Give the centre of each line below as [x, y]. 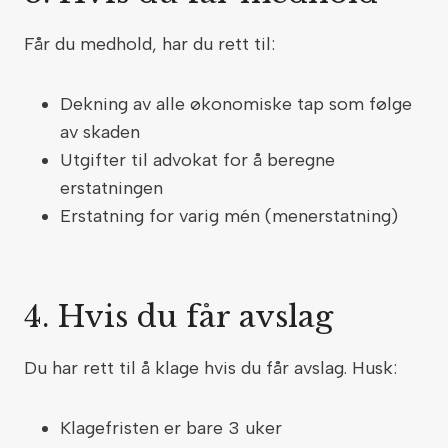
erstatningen [114, 188]
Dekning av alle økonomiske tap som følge [236, 104]
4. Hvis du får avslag [183, 316]
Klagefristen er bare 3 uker [173, 428]
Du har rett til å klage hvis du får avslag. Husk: [213, 368]
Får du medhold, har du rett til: [152, 44]
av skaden [102, 132]
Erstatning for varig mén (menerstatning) [231, 216]
